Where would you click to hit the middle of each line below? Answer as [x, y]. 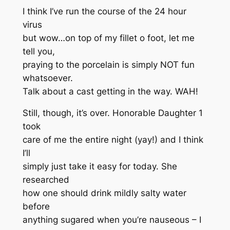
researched [46, 180]
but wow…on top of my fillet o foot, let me [108, 38]
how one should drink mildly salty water [104, 193]
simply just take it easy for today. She [100, 167]
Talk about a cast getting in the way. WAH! [110, 91]
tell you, [39, 51]
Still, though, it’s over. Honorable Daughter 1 [112, 113]
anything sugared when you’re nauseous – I [112, 220]
